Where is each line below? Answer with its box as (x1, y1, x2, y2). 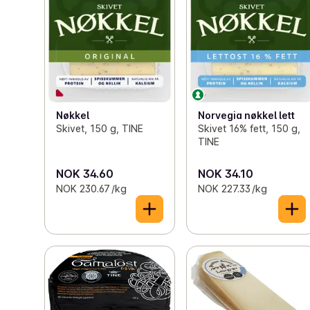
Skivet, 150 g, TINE (56, 122, 143, 135)
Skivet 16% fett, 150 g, (198, 122, 301, 135)
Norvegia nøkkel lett (198, 109, 295, 122)
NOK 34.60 (56, 166, 113, 181)
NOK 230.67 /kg (56, 182, 127, 194)
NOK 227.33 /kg (198, 182, 268, 194)
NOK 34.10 (198, 166, 254, 181)
